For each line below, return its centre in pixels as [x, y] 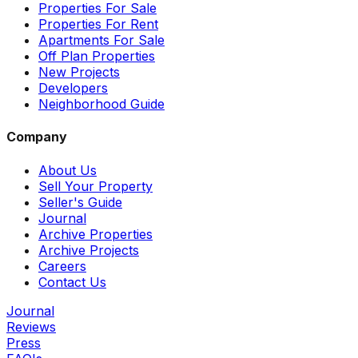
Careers [62, 266]
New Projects [79, 72]
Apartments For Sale [101, 40]
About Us [68, 170]
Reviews [31, 326]
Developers [73, 88]
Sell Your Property [95, 186]
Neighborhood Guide [101, 104]
